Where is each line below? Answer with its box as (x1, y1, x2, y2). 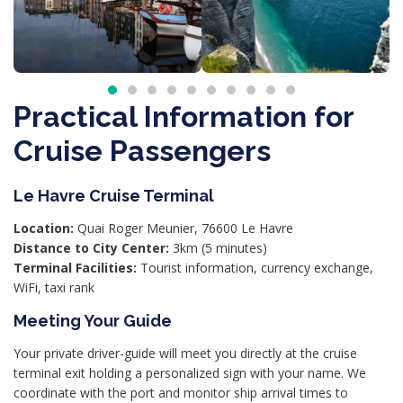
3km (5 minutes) (169, 239, 267, 256)
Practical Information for (13, 100, 354, 133)
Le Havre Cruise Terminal (13, 186, 214, 205)
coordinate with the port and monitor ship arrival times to (13, 384, 348, 401)
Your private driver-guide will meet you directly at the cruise (13, 345, 357, 362)
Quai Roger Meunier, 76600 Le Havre (74, 219, 293, 237)
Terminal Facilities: (13, 259, 137, 276)
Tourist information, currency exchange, (137, 259, 373, 276)
